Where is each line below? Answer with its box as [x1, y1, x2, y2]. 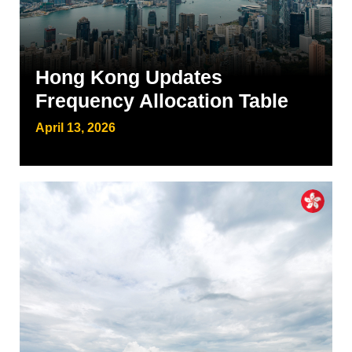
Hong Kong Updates [35, 66, 222, 88]
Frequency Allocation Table [35, 90, 288, 112]
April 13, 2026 [35, 121, 115, 134]
